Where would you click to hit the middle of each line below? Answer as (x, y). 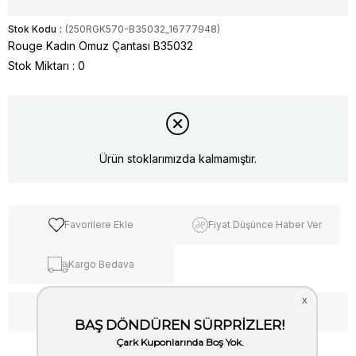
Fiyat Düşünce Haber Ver (265, 225)
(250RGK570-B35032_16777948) (143, 29)
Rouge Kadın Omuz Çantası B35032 (101, 46)
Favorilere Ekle (99, 225)
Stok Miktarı (39, 66)
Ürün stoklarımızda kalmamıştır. (178, 159)
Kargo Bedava (101, 265)
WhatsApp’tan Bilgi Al (186, 311)
